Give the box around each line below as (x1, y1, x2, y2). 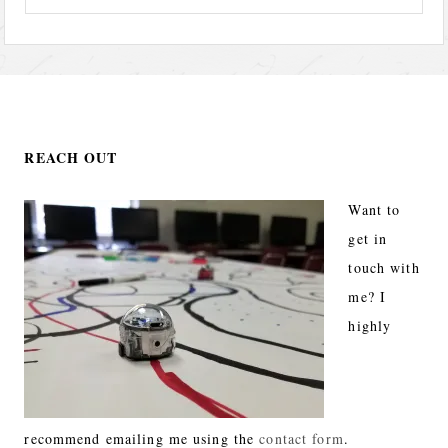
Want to (348, 200, 401, 220)
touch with (348, 258, 420, 278)
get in (348, 229, 388, 249)
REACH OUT (24, 147, 118, 169)
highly (348, 316, 392, 336)
